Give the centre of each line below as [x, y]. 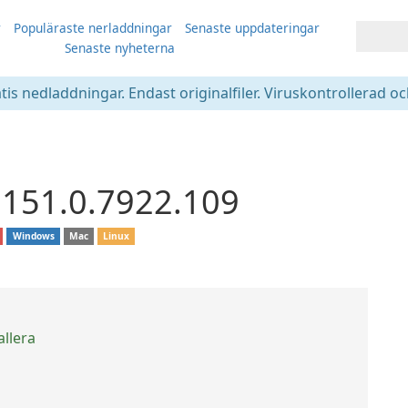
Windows [33, 236]
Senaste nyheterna [120, 48]
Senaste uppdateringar [252, 28]
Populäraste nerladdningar [92, 28]
